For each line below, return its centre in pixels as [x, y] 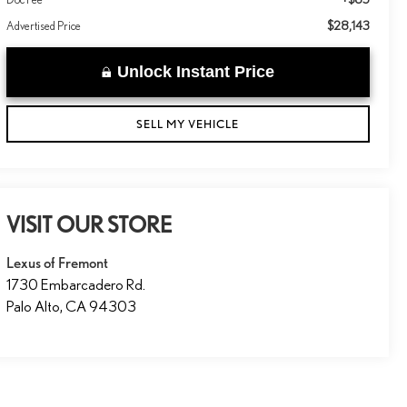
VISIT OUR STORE [89, 224]
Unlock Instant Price [195, 72]
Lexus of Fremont [58, 262]
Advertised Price [44, 26]
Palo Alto [34, 306]
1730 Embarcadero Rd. [76, 284]
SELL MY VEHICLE [188, 124]
